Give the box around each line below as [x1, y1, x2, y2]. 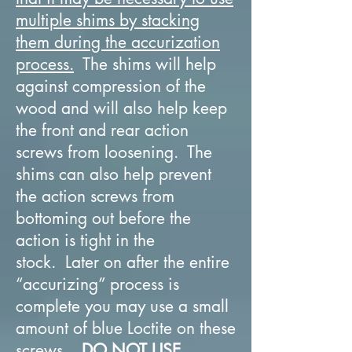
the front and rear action [16, 119, 189, 141]
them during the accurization [16, 31, 220, 53]
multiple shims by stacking [16, 9, 200, 31]
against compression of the [16, 75, 206, 97]
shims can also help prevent [16, 163, 211, 185]
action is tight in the [16, 229, 155, 251]
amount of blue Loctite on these [16, 317, 236, 339]
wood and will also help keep [16, 97, 227, 119]
